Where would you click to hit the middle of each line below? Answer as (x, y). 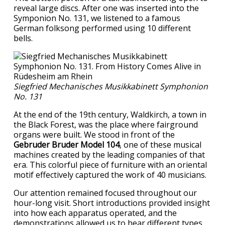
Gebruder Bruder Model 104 (67, 144)
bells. (24, 38)
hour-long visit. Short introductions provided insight (112, 203)
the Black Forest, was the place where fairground (106, 124)
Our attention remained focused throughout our (105, 193)
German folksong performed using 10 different (102, 28)
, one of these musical (160, 144)
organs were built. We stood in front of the (94, 134)
